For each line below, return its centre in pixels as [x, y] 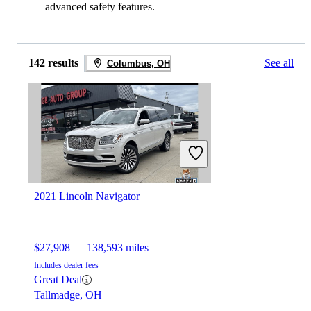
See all [279, 63]
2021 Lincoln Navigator [87, 196]
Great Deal [58, 280]
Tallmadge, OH [68, 295]
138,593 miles [118, 248]
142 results [53, 63]
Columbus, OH [138, 63]
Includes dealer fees [66, 266]
